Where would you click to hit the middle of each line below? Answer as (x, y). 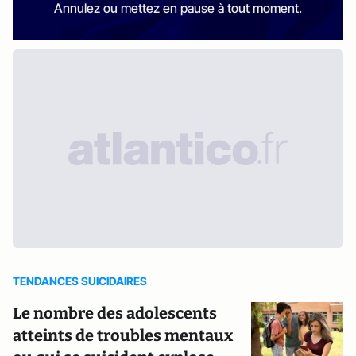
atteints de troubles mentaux (123, 336)
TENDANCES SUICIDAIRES (80, 281)
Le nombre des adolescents (115, 313)
